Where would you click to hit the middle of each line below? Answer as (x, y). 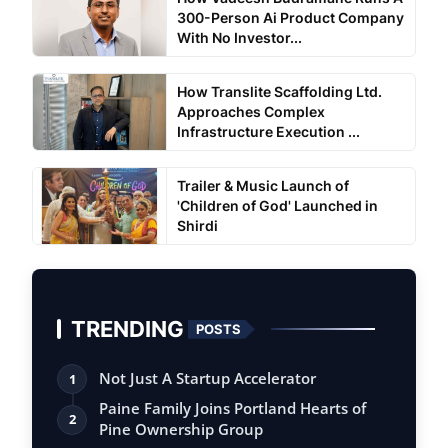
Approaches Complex (250, 112)
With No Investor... (239, 38)
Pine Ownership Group (181, 429)
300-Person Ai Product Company (290, 18)
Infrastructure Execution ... (268, 132)
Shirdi (197, 226)
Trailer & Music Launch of (262, 186)
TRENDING (127, 329)
